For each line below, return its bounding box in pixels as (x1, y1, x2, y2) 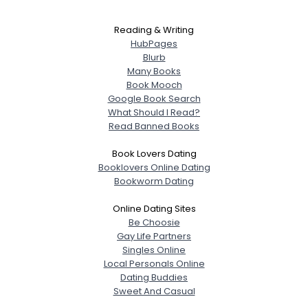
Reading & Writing (114, 23, 194, 36)
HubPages (131, 36, 177, 50)
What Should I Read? (108, 105, 200, 119)
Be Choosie (128, 215, 180, 229)
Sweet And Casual (113, 284, 195, 298)
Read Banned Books (109, 119, 199, 133)
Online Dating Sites (112, 201, 196, 215)
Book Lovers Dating (111, 146, 197, 160)
